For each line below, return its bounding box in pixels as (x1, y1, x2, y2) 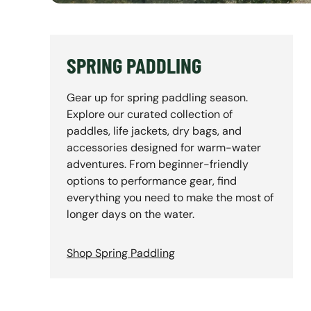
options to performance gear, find (67, 174, 237, 189)
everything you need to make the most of (67, 190, 274, 205)
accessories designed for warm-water (67, 140, 261, 155)
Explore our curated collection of (67, 107, 233, 122)
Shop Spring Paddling (67, 246, 175, 261)
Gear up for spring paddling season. (67, 90, 248, 106)
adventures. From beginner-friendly (67, 157, 249, 172)
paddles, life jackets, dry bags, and (67, 124, 242, 139)
